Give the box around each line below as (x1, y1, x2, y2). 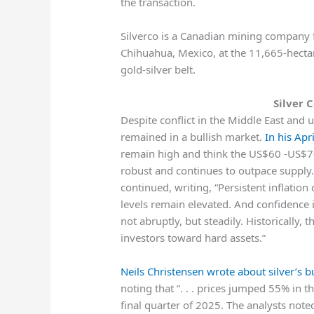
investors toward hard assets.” (121, 231, 266, 245)
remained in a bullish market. (121, 130, 263, 144)
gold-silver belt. (121, 62, 196, 77)
